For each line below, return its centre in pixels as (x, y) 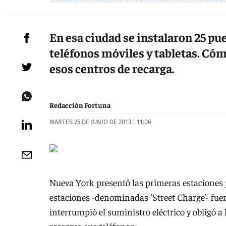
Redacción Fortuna (80, 105)
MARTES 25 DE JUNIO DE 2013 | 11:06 (100, 122)
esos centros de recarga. (112, 68)
